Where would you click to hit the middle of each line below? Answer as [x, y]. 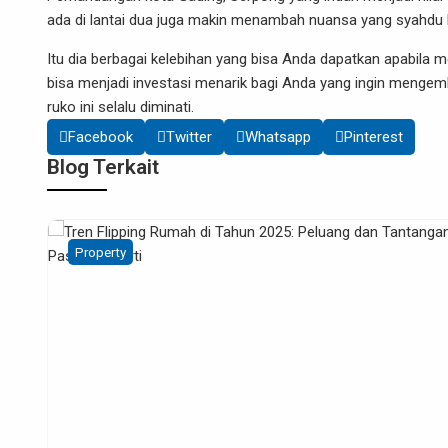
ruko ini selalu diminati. [120, 107]
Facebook [100, 137]
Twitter [189, 137]
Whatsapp [278, 137]
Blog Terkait [103, 167]
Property [218, 252]
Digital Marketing [125, 252]
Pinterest [373, 137]
